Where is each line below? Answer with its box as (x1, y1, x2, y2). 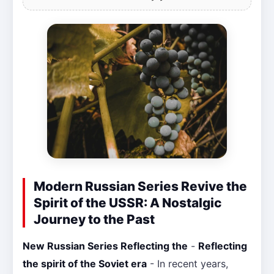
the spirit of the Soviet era (23, 257, 147, 270)
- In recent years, (147, 257, 228, 270)
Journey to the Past (34, 212, 155, 228)
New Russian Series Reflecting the (23, 240, 188, 253)
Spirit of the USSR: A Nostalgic (34, 195, 221, 211)
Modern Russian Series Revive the (34, 179, 247, 194)
